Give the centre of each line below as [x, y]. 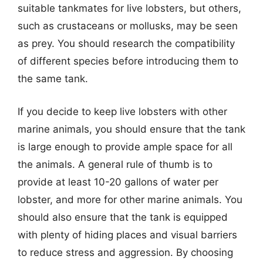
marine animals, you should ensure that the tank [131, 129]
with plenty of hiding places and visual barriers [127, 235]
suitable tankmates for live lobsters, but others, [129, 8]
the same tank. [53, 79]
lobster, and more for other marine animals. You [130, 199]
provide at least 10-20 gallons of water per [118, 182]
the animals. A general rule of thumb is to [115, 164]
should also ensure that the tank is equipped [123, 217]
